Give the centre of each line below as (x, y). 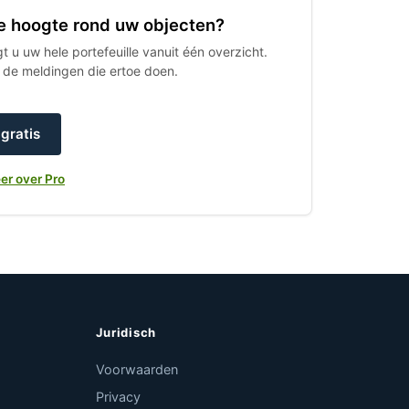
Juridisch (126, 332)
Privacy (119, 397)
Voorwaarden (137, 369)
